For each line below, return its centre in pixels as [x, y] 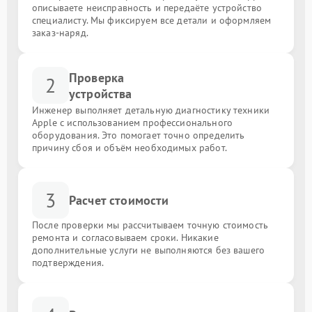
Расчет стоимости [119, 200]
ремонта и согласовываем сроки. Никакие [125, 237]
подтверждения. [68, 263]
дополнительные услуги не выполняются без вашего [149, 250]
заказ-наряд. [60, 33]
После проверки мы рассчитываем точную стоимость [150, 225]
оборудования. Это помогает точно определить [139, 135]
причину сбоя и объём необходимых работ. [130, 148]
